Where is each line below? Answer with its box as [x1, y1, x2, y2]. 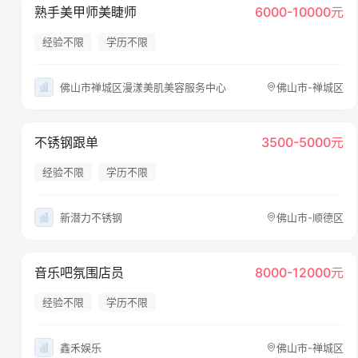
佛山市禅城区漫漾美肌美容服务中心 [60, 80, 226, 93]
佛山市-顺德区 [276, 210, 344, 224]
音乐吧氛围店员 [34, 265, 124, 280]
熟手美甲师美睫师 [34, 4, 137, 20]
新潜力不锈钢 [60, 210, 122, 224]
